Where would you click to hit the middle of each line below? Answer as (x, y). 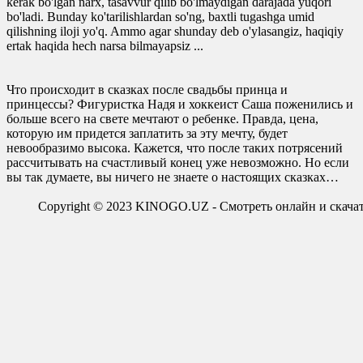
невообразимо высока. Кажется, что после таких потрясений (175, 147)
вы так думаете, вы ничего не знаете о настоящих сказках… (173, 177)
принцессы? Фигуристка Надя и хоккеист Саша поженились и (180, 104)
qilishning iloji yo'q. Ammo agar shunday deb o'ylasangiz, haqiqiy (175, 31)
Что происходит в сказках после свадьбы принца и (147, 89)
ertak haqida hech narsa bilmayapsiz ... (105, 45)
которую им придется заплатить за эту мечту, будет (147, 133)
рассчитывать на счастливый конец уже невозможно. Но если (178, 162)
